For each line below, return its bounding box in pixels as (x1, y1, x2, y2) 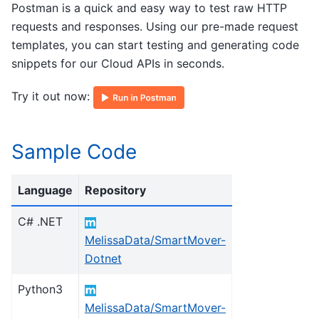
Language (18, 183, 73, 198)
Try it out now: (11, 88, 93, 103)
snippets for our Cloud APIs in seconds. (11, 56, 224, 71)
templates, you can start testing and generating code (11, 38, 299, 53)
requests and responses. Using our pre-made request (11, 19, 298, 34)
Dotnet (85, 251, 122, 266)
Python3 (18, 282, 63, 297)
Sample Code (11, 139, 137, 164)
